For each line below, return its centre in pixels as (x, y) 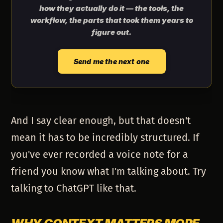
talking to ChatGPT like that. (74, 188)
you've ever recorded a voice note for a (100, 155)
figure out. (111, 32)
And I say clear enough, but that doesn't (101, 121)
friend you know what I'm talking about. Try (109, 171)
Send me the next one (111, 62)
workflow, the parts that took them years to (111, 20)
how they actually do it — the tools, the (111, 8)
